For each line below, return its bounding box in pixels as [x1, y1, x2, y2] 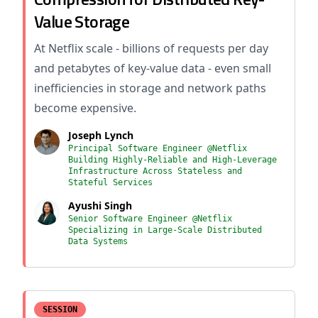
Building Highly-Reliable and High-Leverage [68, 155, 277, 165]
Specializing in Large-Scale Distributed [68, 225, 262, 235]
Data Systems [68, 236, 128, 246]
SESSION [43, 305, 77, 314]
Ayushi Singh [68, 199, 132, 212]
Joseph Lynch [68, 128, 133, 142]
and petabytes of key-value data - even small [34, 60, 271, 76]
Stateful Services [68, 177, 153, 187]
